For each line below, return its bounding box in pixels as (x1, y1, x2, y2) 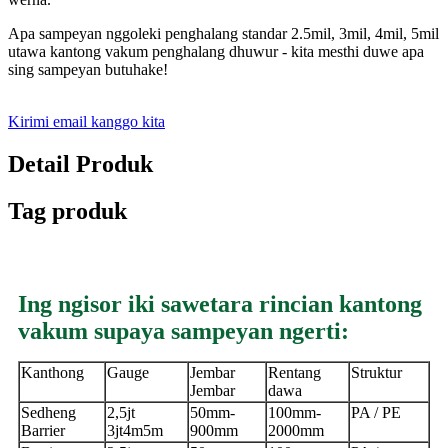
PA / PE (351, 404, 401, 422)
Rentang (268, 364, 321, 382)
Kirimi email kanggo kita (8, 113, 165, 131)
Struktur (351, 364, 402, 382)
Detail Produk (8, 151, 153, 178)
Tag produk (8, 198, 127, 225)
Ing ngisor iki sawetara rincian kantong (18, 291, 422, 318)
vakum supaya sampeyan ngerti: (18, 318, 349, 345)
